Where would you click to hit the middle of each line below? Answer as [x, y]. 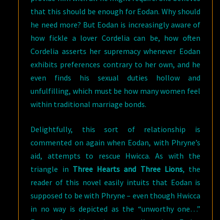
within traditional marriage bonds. [89, 104]
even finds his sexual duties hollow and [115, 78]
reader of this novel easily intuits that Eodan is [115, 182]
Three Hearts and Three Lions [127, 169]
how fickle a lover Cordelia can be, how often [115, 38]
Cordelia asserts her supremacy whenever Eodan [115, 51]
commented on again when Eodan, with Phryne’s [115, 142]
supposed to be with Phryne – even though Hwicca [115, 195]
